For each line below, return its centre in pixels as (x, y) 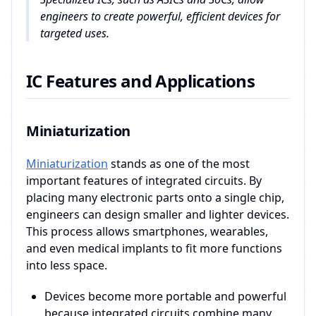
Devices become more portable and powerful (165, 297)
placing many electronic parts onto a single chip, (155, 198)
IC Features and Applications (141, 81)
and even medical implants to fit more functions (154, 249)
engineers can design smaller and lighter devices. (158, 215)
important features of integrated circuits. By (144, 181)
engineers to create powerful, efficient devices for (160, 17)
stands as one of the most (179, 164)
